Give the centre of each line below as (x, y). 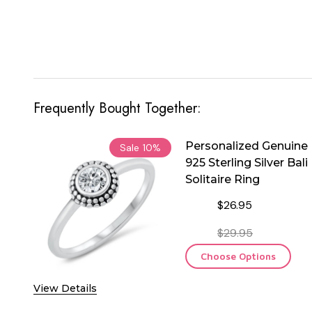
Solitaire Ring (223, 179)
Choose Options (238, 256)
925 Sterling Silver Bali (247, 162)
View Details (65, 288)
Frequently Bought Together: (117, 108)
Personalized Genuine (247, 146)
